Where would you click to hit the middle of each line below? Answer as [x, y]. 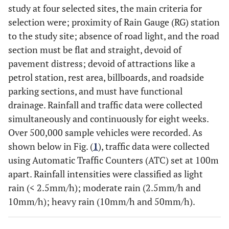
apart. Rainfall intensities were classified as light [106, 174]
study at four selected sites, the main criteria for [105, 8]
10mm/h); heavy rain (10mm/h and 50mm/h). [102, 201]
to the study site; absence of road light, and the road [114, 36]
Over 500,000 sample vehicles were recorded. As [105, 132]
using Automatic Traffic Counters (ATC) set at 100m [113, 160]
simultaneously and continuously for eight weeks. [108, 119]
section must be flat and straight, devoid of [95, 50]
